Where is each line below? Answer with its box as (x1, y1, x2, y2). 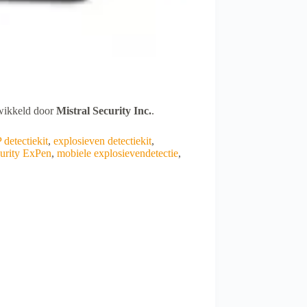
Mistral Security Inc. (56, 104, 151, 116)
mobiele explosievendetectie (57, 147, 178, 159)
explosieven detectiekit (53, 134, 151, 147)
